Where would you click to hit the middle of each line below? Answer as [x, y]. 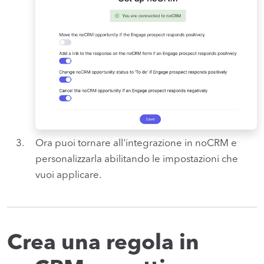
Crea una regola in [103, 244]
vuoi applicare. [68, 176]
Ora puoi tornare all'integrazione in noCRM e [136, 144]
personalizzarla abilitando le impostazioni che [137, 160]
